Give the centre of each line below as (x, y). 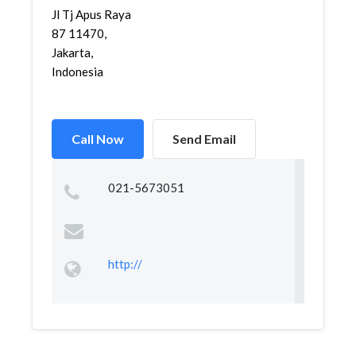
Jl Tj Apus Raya (91, 14)
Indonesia (77, 72)
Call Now (98, 139)
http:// (125, 264)
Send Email (204, 139)
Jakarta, (72, 52)
